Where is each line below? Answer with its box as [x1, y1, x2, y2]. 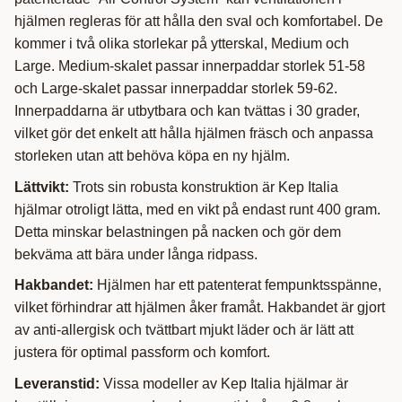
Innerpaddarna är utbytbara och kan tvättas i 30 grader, [14, 102, 360, 118]
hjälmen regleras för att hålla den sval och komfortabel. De [14, 13, 383, 29]
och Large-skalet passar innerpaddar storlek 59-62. [14, 80, 337, 96]
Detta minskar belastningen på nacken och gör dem [14, 223, 341, 240]
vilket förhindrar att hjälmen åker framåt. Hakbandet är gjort [14, 300, 385, 316]
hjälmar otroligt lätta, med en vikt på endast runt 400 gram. [14, 201, 380, 217]
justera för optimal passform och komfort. [14, 345, 270, 361]
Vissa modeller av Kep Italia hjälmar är [100, 375, 348, 391]
